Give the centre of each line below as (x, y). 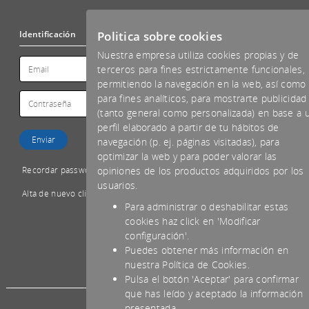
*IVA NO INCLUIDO (154, 250)
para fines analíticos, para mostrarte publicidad (202, 98)
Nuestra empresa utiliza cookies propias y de (198, 55)
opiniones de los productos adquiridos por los (201, 171)
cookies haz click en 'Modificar (193, 221)
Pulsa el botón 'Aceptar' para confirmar (212, 279)
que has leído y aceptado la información (214, 293)
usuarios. (118, 185)
